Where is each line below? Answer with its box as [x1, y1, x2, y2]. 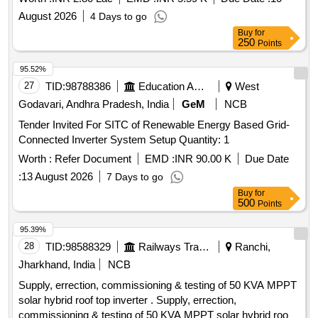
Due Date [245, 153, 289, 165]
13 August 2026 [21, 170, 93, 183]
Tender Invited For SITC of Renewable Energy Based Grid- [18, 119, 290, 131]
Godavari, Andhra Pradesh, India [18, 98, 169, 111]
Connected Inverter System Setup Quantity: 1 [179, 133, 229, 146]
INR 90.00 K [175, 153, 231, 165]
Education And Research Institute [194, 80, 204, 93]
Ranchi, [232, 241, 270, 253]
